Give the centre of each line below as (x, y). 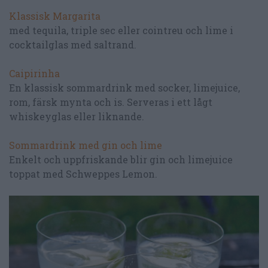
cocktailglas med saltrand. (73, 44)
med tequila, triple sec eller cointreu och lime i (121, 30)
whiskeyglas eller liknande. (77, 116)
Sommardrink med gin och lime (86, 145)
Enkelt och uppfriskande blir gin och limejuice (121, 159)
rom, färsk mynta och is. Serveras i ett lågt (111, 102)
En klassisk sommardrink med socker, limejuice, (124, 87)
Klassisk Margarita (55, 16)
